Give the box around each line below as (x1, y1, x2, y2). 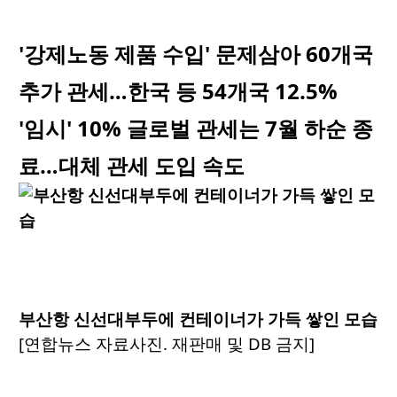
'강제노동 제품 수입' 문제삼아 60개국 (19, 39, 373, 69)
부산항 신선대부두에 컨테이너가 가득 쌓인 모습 (19, 307, 378, 331)
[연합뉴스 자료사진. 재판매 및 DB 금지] (19, 332, 315, 355)
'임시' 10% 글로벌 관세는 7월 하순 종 (19, 113, 373, 144)
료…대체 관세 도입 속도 (19, 151, 245, 181)
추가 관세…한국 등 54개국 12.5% (19, 76, 338, 106)
